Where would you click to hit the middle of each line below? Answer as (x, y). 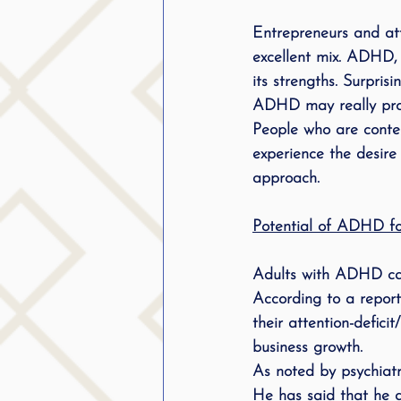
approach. (286, 179)
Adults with (294, 275)
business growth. (307, 348)
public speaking (257, 22)
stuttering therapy (267, 94)
